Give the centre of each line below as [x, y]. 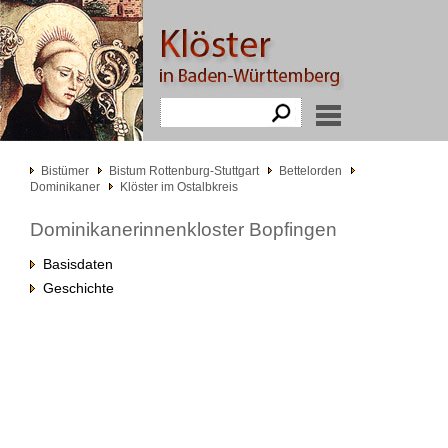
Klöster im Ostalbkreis [179, 187]
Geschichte [74, 288]
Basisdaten [74, 264]
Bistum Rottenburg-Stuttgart [184, 171]
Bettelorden [310, 171]
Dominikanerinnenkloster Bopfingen [183, 229]
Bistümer [65, 171]
